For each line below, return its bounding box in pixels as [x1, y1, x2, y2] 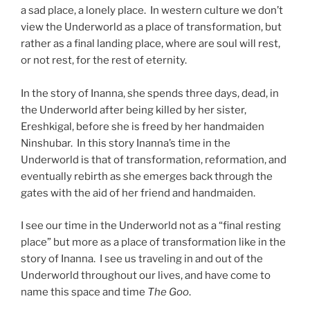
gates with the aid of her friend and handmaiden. [21, 187, 255, 200]
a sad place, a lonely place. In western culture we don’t [21, 4, 283, 17]
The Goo [147, 285, 189, 298]
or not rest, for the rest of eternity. [21, 54, 187, 67]
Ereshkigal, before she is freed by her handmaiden [21, 120, 264, 134]
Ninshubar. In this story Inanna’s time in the [21, 137, 230, 150]
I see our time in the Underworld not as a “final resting [21, 219, 281, 232]
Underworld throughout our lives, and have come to [21, 268, 271, 282]
